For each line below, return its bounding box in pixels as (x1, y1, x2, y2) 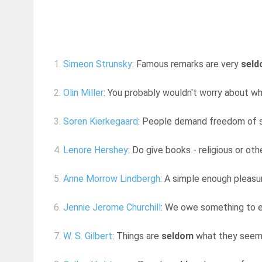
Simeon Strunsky (63, 58, 132, 70)
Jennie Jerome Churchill (63, 202, 161, 213)
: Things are (112, 230, 161, 242)
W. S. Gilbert (63, 230, 112, 242)
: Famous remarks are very (132, 58, 241, 70)
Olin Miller (63, 87, 104, 99)
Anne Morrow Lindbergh (63, 173, 160, 185)
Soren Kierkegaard (63, 116, 138, 127)
